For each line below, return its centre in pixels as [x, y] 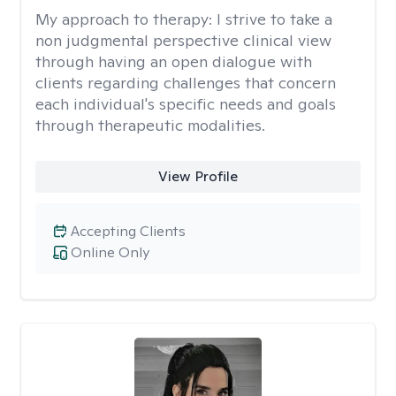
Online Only [110, 252]
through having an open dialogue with [174, 61]
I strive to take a [274, 19]
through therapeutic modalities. [150, 125]
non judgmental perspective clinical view [183, 40]
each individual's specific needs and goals [186, 104]
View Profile [198, 176]
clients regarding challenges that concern [186, 83]
